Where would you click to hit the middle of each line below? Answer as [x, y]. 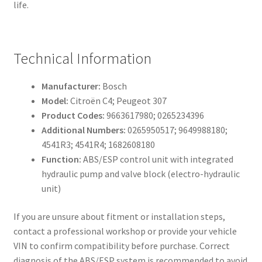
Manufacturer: [71, 86]
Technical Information [82, 59]
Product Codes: [73, 116]
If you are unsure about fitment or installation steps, [119, 217]
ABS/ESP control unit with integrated [157, 159]
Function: [61, 159]
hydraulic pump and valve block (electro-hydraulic [140, 174]
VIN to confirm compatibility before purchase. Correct [121, 246]
